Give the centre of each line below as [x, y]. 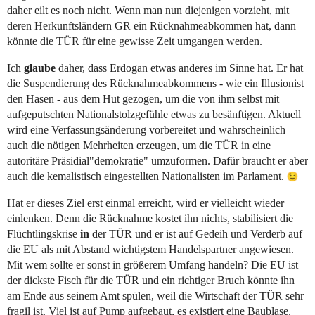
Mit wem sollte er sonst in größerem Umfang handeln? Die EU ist [153, 265]
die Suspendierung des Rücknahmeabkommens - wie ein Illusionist [155, 84]
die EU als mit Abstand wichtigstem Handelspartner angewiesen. [150, 250]
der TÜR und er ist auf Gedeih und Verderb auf [196, 234]
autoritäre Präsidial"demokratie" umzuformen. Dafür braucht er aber [157, 161]
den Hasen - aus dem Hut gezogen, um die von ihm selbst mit [143, 99]
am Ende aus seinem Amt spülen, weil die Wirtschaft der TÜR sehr [155, 296]
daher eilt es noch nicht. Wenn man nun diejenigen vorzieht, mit [148, 11]
